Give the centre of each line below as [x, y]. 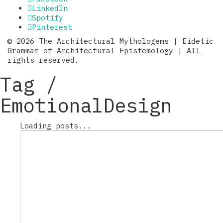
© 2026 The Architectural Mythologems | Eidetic [111, 41]
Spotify [48, 17]
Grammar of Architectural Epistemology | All [104, 51]
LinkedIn [50, 8]
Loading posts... [56, 125]
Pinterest [52, 27]
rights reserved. [43, 60]
